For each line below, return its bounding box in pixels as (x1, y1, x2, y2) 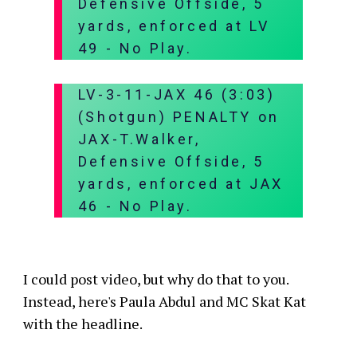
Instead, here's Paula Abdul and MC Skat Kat (22, 291, 306, 311)
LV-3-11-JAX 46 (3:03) (77, 85, 276, 103)
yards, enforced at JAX (77, 175, 284, 192)
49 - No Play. (77, 39, 193, 57)
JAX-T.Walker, (77, 130, 201, 147)
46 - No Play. (77, 197, 193, 214)
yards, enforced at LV (77, 17, 270, 34)
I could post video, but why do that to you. (22, 269, 288, 288)
